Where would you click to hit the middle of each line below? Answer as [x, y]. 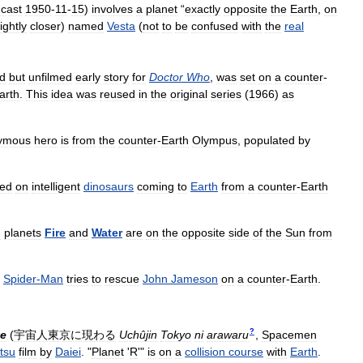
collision [205, 351]
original [189, 94]
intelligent [56, 186]
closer [45, 26]
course [246, 351]
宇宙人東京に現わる [65, 334]
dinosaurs [109, 186]
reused [117, 94]
